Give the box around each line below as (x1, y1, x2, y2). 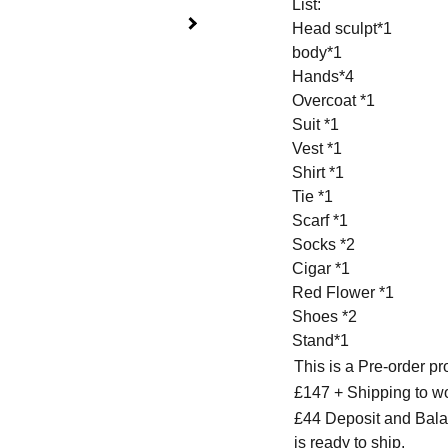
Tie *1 (292, 188, 333, 205)
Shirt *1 (292, 164, 344, 181)
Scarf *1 (292, 212, 348, 229)
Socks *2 (292, 236, 355, 253)
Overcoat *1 (292, 92, 375, 109)
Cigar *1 (292, 260, 350, 277)
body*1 (292, 44, 342, 61)
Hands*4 (292, 68, 354, 85)
